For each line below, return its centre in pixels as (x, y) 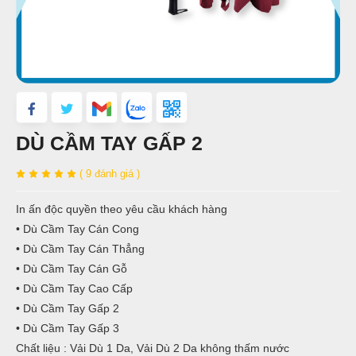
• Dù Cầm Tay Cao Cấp (74, 288)
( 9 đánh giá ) (110, 173)
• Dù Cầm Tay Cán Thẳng (80, 249)
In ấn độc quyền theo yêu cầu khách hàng (122, 209)
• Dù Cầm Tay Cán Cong (77, 229)
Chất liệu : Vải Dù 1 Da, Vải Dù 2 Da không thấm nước (153, 348)
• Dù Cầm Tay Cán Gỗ (72, 269)
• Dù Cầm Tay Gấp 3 (68, 328)
